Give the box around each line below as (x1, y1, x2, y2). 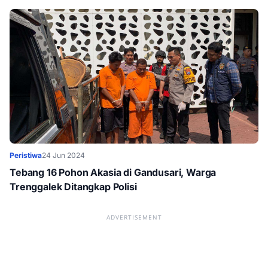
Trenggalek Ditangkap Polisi (10, 181, 137, 193)
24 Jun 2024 (42, 151, 85, 160)
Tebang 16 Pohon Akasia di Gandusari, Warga (10, 166, 217, 178)
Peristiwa (10, 151, 42, 160)
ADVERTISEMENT (106, 213, 162, 221)
